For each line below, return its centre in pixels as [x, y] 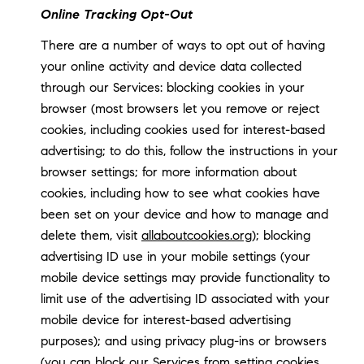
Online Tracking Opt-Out [116, 14]
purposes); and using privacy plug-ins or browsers [183, 341]
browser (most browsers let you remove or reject [180, 109]
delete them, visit [91, 236]
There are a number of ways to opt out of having [182, 45]
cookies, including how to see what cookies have [180, 193]
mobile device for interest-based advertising [165, 320]
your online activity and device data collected [171, 67]
